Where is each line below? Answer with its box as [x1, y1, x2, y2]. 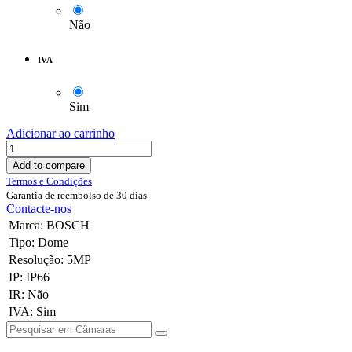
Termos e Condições [6, 175, 92, 188]
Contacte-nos [6, 202, 71, 216]
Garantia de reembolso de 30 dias [6, 189, 147, 202]
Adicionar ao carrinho [6, 126, 115, 141]
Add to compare [13, 159, 85, 172]
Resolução [9, 253, 60, 267]
